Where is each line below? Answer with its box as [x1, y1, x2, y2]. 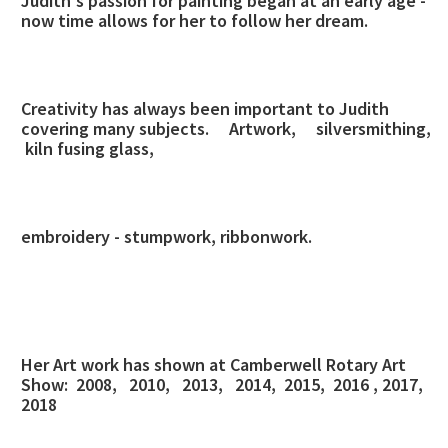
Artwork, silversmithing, [229, 117, 439, 140]
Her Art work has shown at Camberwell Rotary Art [21, 353, 406, 376]
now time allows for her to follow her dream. [21, 9, 368, 32]
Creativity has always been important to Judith [21, 97, 389, 120]
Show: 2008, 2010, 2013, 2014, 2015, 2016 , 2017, [21, 373, 423, 396]
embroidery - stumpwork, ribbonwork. [21, 225, 316, 248]
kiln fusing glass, [21, 137, 154, 160]
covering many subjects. [21, 117, 209, 140]
